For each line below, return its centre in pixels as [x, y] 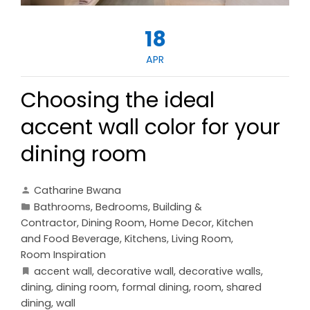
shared [244, 288]
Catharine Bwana [77, 191]
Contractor [49, 223]
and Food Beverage [70, 239]
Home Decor [181, 223]
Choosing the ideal [118, 101]
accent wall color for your [151, 128]
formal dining [155, 288]
